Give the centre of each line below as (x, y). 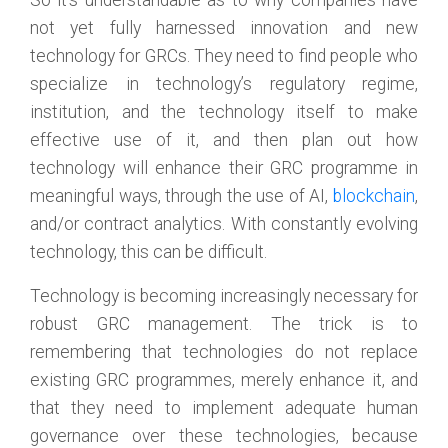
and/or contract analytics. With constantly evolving (224, 224)
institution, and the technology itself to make (224, 112)
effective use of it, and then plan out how (224, 140)
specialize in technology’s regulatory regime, (224, 84)
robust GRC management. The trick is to (224, 324)
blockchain (374, 196)
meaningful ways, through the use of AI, (181, 196)
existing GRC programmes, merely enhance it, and (224, 380)
